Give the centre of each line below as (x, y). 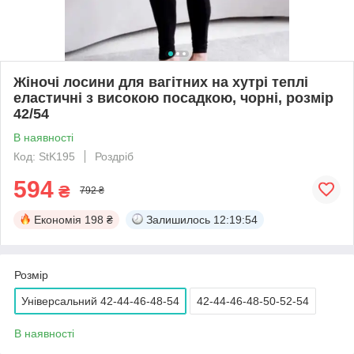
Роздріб (114, 156)
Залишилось (178, 219)
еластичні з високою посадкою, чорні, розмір (173, 98)
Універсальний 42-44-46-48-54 (100, 301)
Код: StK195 (44, 156)
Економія (58, 219)
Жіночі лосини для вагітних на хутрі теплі (161, 82)
